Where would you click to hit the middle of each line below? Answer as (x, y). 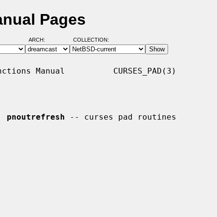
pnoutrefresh (36, 117)
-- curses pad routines (121, 117)
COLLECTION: (91, 40)
